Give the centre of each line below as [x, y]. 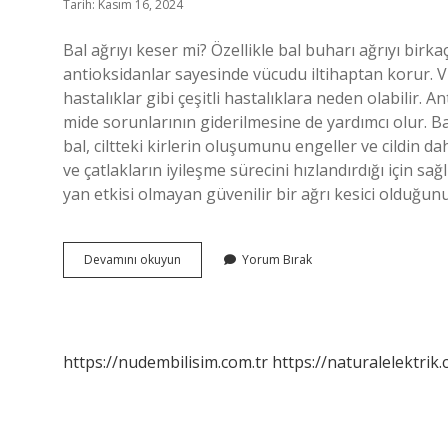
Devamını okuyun [132, 259]
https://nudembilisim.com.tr [165, 362]
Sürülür [200, 312]
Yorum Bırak [277, 259]
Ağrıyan [201, 258]
